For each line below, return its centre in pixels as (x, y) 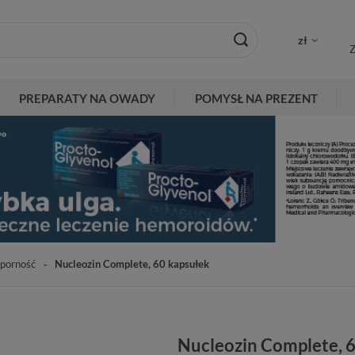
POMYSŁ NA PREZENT (256, 98)
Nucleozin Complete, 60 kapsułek (132, 263)
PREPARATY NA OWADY (87, 98)
